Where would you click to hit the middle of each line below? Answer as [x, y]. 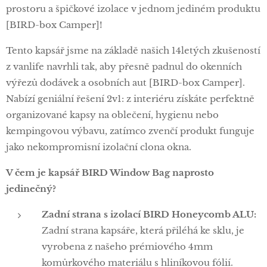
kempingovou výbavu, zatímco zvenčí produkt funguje [130, 131]
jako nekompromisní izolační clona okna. [99, 147]
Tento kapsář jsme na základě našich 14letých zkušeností [133, 50]
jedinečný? [31, 188]
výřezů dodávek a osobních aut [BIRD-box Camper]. [125, 82]
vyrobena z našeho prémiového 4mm [127, 246]
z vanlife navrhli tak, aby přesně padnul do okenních [124, 66]
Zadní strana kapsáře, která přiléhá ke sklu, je [143, 230]
